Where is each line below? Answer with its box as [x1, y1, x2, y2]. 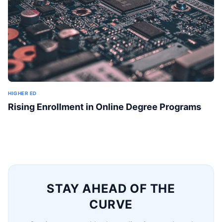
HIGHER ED [8, 90, 37, 96]
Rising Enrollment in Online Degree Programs [8, 101, 201, 112]
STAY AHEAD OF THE [47, 181, 175, 196]
